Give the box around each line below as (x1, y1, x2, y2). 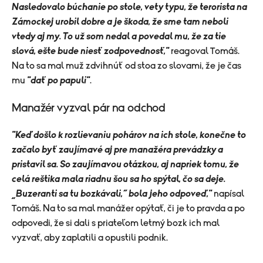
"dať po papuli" (27, 76, 90, 85)
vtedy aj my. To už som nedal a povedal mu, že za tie (12, 32, 226, 41)
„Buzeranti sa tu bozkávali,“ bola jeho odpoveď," (12, 189, 214, 198)
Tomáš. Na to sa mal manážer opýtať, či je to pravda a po (12, 204, 245, 213)
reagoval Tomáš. (171, 46, 240, 56)
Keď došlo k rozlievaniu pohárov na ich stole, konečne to (15, 130, 246, 140)
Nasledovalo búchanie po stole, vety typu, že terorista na (12, 2, 247, 12)
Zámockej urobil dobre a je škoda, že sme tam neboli (12, 17, 228, 26)
